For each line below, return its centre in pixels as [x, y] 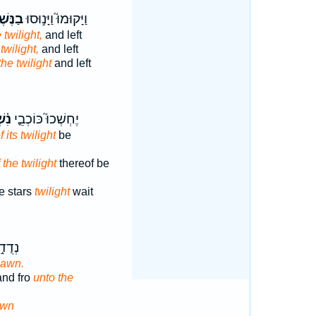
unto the [53, 278]
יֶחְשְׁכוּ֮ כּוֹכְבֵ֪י [45, 119]
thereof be [83, 163]
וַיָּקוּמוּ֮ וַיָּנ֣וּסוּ [55, 19]
